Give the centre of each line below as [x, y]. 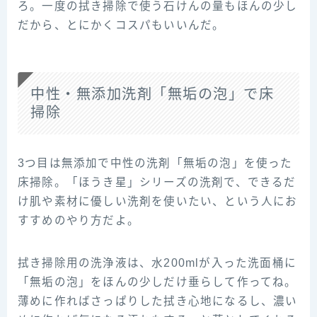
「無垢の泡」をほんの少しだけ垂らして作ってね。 [157, 282]
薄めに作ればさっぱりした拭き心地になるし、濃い [158, 301]
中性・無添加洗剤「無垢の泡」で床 [152, 94]
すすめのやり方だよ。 [79, 221]
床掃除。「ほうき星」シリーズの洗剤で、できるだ [157, 183]
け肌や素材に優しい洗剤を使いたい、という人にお [158, 202]
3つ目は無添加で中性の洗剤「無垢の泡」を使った [155, 163]
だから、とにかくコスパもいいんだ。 [121, 25]
